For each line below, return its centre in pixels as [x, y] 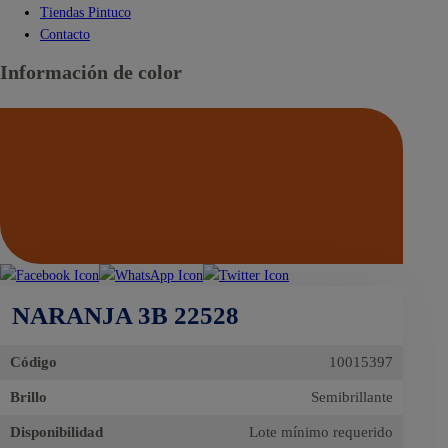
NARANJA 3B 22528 [125, 316]
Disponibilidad [56, 432]
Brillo [28, 397]
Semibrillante [352, 397]
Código [33, 362]
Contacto [65, 34]
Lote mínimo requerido [321, 432]
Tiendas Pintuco [85, 12]
